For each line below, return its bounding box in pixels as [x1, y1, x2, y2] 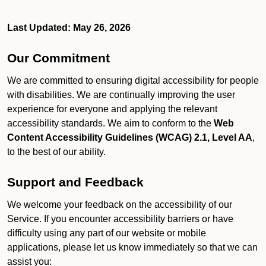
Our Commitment [7, 51, 110, 65]
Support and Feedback [7, 175, 144, 189]
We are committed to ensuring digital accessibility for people [7, 75, 259, 85]
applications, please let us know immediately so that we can [7, 242, 258, 252]
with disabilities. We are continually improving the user [7, 90, 235, 100]
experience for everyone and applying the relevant [7, 104, 217, 114]
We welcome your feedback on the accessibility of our [7, 199, 232, 210]
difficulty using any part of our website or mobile [7, 228, 206, 238]
